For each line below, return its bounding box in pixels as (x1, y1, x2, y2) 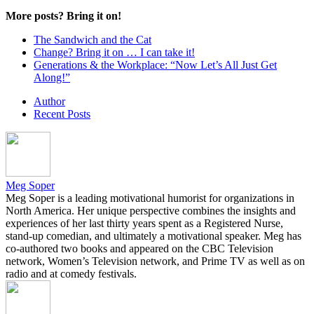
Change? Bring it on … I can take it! (34, 46, 195, 58)
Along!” (34, 71, 70, 83)
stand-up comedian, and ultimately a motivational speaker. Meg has (6, 229, 301, 242)
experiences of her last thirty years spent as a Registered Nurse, (6, 217, 283, 229)
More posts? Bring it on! (6, 9, 121, 22)
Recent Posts (34, 107, 90, 120)
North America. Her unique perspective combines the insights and (6, 204, 296, 217)
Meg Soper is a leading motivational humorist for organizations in (6, 191, 294, 204)
